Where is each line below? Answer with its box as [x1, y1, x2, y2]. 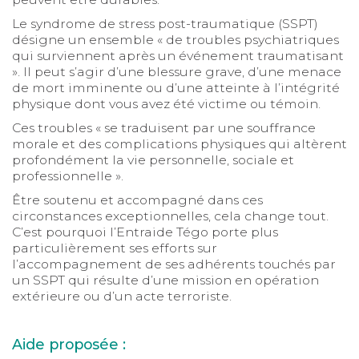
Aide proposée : [11, 336, 126, 353]
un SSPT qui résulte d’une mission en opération [11, 272, 319, 288]
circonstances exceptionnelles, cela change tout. [11, 208, 329, 224]
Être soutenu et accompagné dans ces [11, 192, 263, 208]
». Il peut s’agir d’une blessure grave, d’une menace [11, 63, 341, 79]
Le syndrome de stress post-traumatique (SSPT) [11, 15, 318, 31]
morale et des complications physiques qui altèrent [11, 135, 347, 151]
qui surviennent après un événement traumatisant [11, 47, 344, 63]
